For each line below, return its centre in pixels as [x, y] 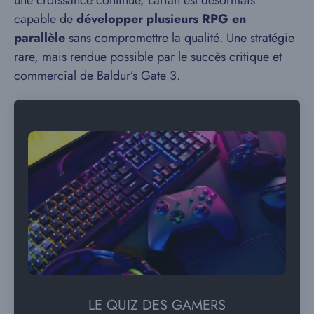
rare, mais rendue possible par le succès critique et [148, 57]
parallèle [40, 38]
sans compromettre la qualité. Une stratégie [180, 38]
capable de [45, 19]
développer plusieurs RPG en [161, 19]
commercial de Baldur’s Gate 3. [97, 76]
